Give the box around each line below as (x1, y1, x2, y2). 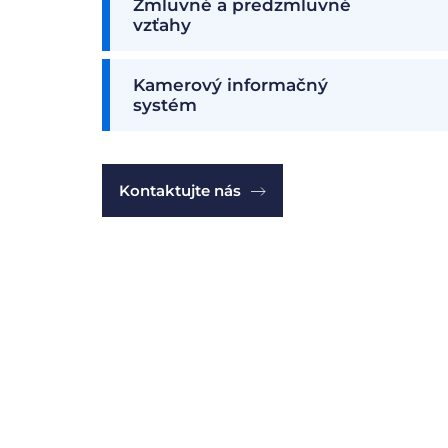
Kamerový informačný (133, 75, 328, 95)
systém (133, 95, 197, 115)
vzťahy (133, 15, 191, 35)
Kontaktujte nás (119, 180, 241, 200)
